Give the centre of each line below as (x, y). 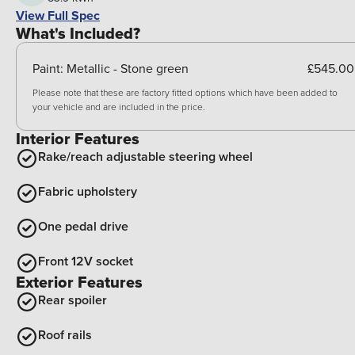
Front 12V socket (86, 261)
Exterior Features (79, 282)
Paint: (50, 69)
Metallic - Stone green (128, 69)
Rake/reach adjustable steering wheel (145, 157)
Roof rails (65, 335)
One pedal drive (83, 227)
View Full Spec (58, 16)
